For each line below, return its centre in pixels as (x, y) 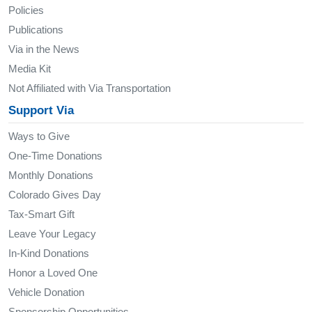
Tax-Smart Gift (41, 214)
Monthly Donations (51, 175)
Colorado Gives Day (55, 194)
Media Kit (30, 68)
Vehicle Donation (46, 292)
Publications (36, 29)
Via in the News (44, 49)
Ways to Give (39, 136)
